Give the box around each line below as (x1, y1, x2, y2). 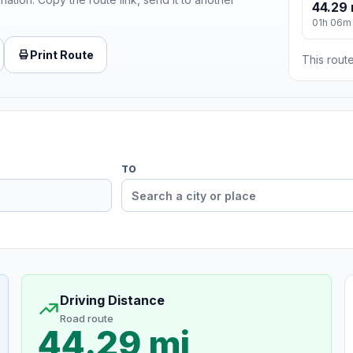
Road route (59, 312, 113, 325)
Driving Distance (59, 292, 165, 309)
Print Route (30, 47, 94, 61)
